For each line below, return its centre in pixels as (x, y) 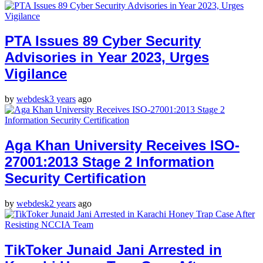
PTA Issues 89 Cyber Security (103, 41)
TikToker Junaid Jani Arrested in (113, 250)
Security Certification (75, 178)
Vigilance (36, 74)
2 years (63, 204)
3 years (63, 99)
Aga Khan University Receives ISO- (122, 146)
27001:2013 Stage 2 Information (109, 162)
